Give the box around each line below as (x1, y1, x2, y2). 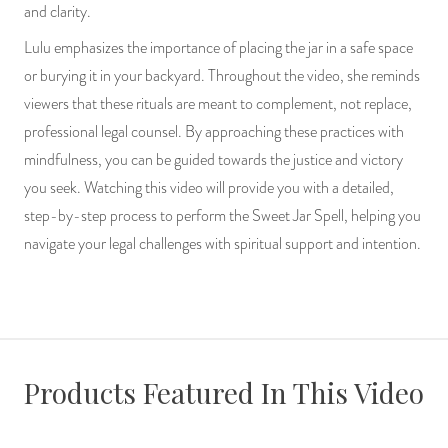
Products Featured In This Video (24, 373, 424, 411)
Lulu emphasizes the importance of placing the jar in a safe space (24, 36, 413, 59)
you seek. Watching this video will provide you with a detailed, (24, 176, 394, 199)
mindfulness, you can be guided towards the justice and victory (24, 148, 403, 171)
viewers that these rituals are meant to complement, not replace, (24, 92, 412, 115)
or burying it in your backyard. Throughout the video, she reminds (24, 64, 420, 87)
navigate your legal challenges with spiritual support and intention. (24, 232, 421, 255)
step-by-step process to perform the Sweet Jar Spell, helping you (24, 204, 421, 227)
